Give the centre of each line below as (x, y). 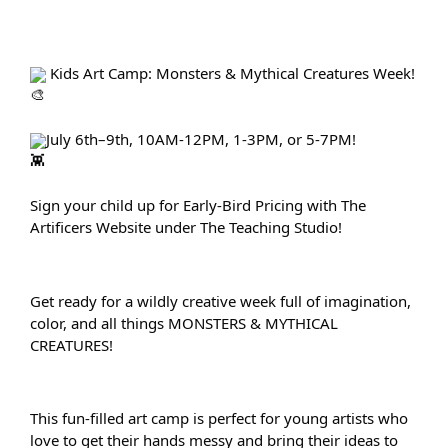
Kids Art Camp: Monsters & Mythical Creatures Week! (230, 73)
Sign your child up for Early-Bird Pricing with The (198, 205)
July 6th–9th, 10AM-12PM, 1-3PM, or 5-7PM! (201, 139)
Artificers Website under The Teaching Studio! (186, 227)
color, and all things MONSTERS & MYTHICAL (184, 322)
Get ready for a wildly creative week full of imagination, (220, 300)
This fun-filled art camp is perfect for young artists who (219, 418)
